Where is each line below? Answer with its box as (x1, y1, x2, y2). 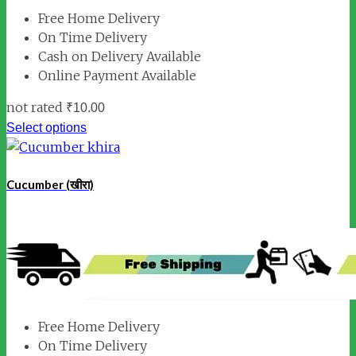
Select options (6, 121, 87, 135)
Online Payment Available (38, 68, 196, 84)
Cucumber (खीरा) (6, 177, 94, 192)
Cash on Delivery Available (38, 48, 201, 65)
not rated (6, 99, 63, 116)
